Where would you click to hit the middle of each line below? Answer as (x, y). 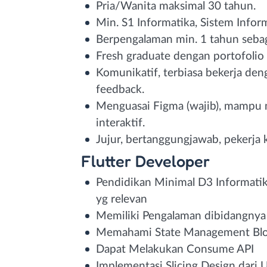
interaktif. (120, 123)
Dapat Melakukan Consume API (175, 249)
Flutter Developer (145, 161)
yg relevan (122, 199)
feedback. (120, 89)
